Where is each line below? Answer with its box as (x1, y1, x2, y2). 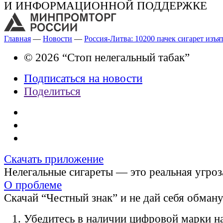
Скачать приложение (4, 152, 104, 165)
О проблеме (4, 178, 62, 191)
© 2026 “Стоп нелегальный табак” (24, 51, 190, 64)
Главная (4, 34, 31, 43)
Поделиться (24, 85, 81, 98)
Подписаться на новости (24, 72, 142, 85)
